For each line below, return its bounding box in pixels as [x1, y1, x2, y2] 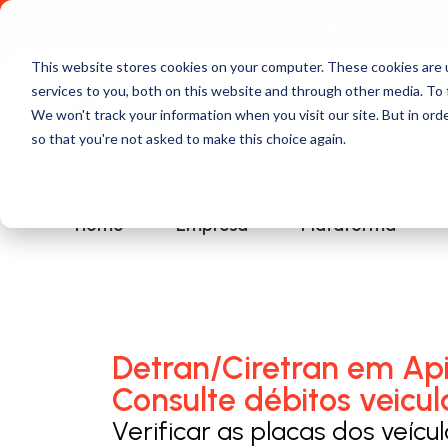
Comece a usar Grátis [50, 15, 217, 35]
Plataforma [301, 213, 396, 236]
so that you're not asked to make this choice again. [30, 129, 346, 147]
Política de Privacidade [263, 15, 436, 35]
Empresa [176, 213, 248, 236]
